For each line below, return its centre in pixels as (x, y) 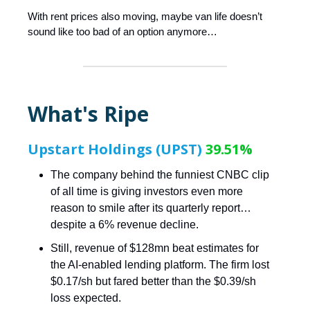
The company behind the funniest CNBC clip (160, 174)
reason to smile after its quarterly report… (151, 208)
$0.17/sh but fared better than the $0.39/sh (153, 281)
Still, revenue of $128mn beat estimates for (155, 248)
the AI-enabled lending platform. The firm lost (160, 264)
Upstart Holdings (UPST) (117, 149)
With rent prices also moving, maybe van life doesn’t (145, 16)
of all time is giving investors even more (147, 191)
